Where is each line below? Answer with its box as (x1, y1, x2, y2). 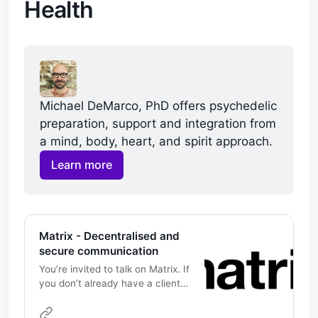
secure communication (38, 244, 158, 258)
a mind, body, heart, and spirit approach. (39, 134, 276, 149)
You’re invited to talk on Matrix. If (38, 263, 190, 275)
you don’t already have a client (38, 277, 180, 289)
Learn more (50, 158, 112, 172)
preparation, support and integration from (39, 116, 276, 131)
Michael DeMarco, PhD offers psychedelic (39, 99, 277, 114)
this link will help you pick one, (38, 291, 176, 303)
